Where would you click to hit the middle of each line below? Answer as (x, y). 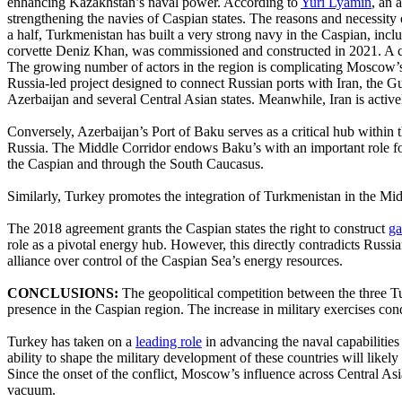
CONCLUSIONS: (63, 293)
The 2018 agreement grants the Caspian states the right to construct (198, 228)
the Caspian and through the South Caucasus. (135, 163)
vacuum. (31, 389)
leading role (169, 341)
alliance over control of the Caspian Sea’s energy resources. (175, 260)
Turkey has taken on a (71, 341)
